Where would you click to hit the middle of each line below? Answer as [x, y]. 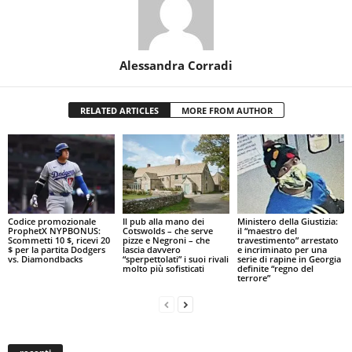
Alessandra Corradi [176, 65]
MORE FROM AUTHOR [227, 110]
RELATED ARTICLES [119, 110]
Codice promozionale [52, 222]
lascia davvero [151, 250]
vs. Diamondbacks [45, 259]
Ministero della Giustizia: [287, 222]
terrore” [253, 278]
